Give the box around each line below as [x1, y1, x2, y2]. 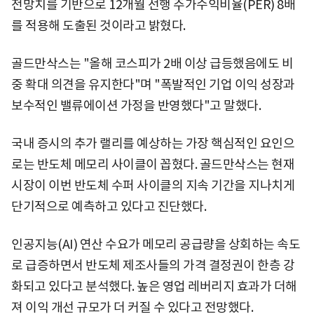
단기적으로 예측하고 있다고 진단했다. [11, 198, 206, 214]
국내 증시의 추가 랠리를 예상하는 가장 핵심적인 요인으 [11, 135, 294, 151]
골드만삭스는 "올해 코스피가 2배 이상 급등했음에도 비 [11, 55, 293, 71]
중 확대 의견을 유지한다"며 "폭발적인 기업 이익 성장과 [11, 76, 295, 93]
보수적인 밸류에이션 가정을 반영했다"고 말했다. [11, 97, 261, 114]
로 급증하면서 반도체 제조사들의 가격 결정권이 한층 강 [11, 257, 294, 273]
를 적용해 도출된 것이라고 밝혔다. [11, 17, 186, 34]
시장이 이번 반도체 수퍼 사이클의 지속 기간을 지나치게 [11, 177, 294, 193]
